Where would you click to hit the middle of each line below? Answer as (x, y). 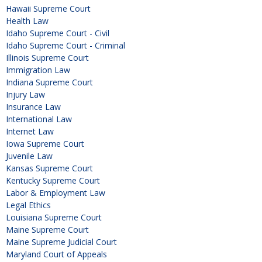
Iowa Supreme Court (45, 144)
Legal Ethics (28, 205)
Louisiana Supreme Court (54, 218)
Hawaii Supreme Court (48, 9)
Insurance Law (33, 107)
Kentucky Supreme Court (53, 181)
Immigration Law (38, 70)
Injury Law (25, 95)
